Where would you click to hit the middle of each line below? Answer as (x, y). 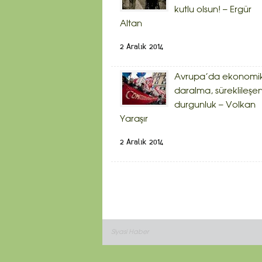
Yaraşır (134, 120)
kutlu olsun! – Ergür (213, 10)
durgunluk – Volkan (215, 106)
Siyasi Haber (130, 232)
